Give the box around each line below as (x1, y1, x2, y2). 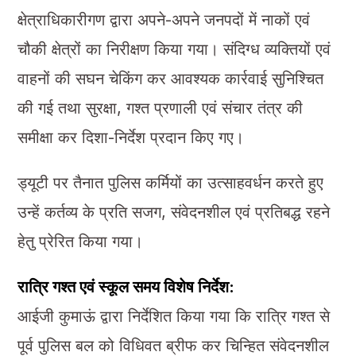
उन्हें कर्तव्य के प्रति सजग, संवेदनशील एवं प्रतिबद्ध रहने (17, 202, 330, 222)
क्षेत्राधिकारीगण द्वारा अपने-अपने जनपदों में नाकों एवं (17, 10, 310, 29)
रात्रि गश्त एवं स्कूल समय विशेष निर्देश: (17, 277, 234, 296)
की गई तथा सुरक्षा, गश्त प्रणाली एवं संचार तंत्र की (17, 98, 303, 118)
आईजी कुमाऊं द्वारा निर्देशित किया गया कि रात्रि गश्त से (17, 306, 330, 326)
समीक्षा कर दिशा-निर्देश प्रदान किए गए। (17, 127, 244, 147)
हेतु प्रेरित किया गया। (17, 231, 143, 251)
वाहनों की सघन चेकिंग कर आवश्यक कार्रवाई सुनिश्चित (17, 68, 323, 88)
